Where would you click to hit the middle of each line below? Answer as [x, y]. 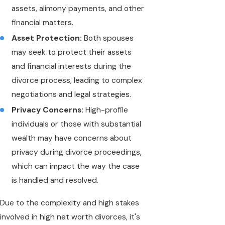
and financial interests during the [72, 67]
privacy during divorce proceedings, [77, 152]
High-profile [106, 110]
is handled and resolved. [55, 181]
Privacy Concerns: [48, 110]
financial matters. [43, 23]
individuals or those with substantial [77, 124]
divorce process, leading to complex [77, 81]
